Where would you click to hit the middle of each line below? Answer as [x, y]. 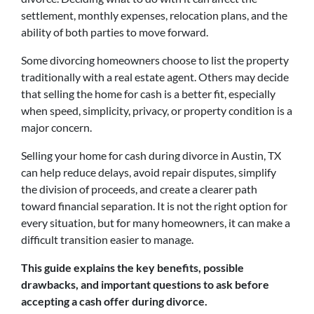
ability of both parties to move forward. [115, 32]
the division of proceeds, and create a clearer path [139, 189]
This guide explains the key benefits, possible [132, 267]
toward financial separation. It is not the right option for [154, 206]
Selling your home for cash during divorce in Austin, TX [151, 155]
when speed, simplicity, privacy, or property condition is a [157, 110]
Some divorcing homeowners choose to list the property [155, 60]
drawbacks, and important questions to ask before [145, 284]
